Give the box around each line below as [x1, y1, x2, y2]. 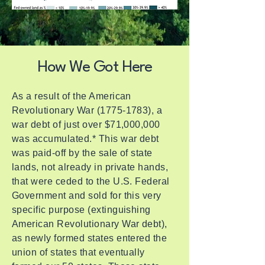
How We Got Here [37, 60, 153, 75]
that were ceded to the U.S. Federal [12, 176, 170, 186]
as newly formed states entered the [12, 233, 167, 243]
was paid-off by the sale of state [12, 148, 153, 158]
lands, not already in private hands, [12, 162, 169, 172]
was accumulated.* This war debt [12, 134, 159, 144]
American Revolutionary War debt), [12, 219, 167, 229]
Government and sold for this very [12, 190, 161, 201]
